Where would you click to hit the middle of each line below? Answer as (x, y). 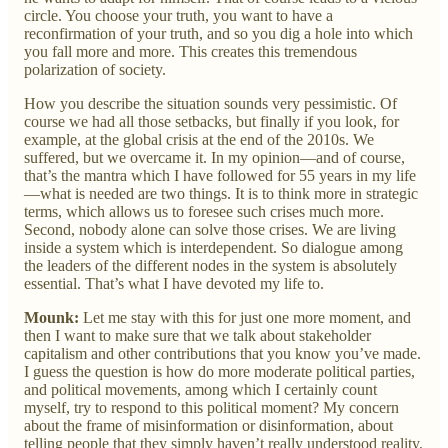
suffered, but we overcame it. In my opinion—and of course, (214, 157)
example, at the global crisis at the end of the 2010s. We (199, 139)
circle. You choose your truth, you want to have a (178, 15)
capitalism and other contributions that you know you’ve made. (222, 353)
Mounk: (53, 317)
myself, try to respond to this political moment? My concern (211, 407)
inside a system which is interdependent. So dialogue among (213, 247)
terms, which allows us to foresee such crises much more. (204, 211)
